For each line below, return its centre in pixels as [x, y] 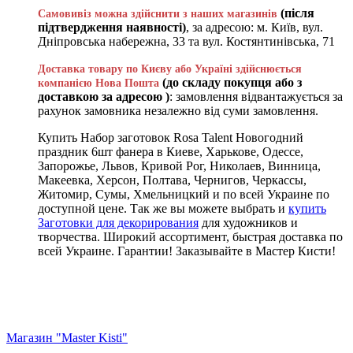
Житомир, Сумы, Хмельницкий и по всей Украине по [184, 194]
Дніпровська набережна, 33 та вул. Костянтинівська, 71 [186, 41]
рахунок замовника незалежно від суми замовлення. [178, 110]
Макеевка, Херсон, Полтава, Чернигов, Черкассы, [172, 180]
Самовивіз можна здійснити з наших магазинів [158, 13]
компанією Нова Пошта [98, 83]
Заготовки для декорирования [118, 222]
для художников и [248, 222]
